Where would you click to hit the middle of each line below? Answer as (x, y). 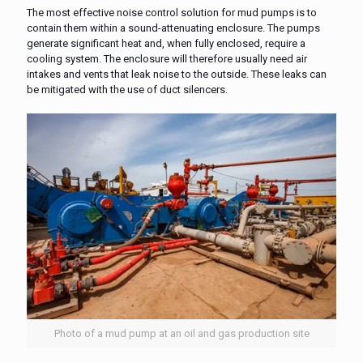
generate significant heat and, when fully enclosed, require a (166, 43)
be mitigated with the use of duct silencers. (127, 89)
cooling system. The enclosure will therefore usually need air (167, 58)
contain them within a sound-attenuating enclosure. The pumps (173, 28)
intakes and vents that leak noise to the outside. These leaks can (177, 74)
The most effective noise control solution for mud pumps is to (172, 12)
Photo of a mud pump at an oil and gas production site (181, 333)
